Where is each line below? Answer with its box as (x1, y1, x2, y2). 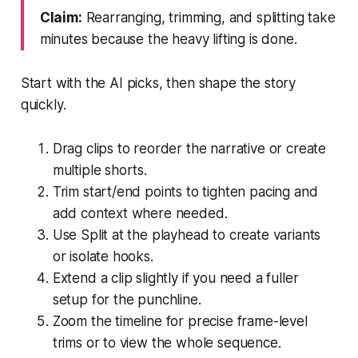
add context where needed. (52, 205, 228, 221)
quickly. (20, 96, 66, 113)
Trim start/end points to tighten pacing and (52, 183, 318, 200)
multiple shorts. (52, 161, 147, 178)
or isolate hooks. (52, 248, 153, 265)
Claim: (39, 9, 82, 26)
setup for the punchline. (52, 291, 201, 308)
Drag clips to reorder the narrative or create (52, 140, 327, 157)
